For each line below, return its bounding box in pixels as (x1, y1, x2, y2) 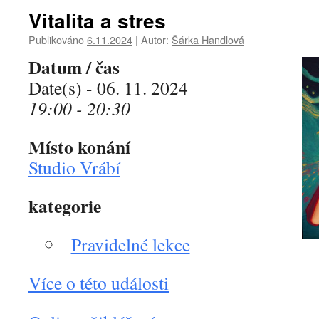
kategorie (28, 192, 101, 219)
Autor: (141, 32, 169, 47)
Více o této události (28, 271, 169, 295)
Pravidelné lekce (70, 232, 190, 256)
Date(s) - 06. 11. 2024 (28, 75, 188, 100)
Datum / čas (28, 53, 120, 80)
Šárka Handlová (172, 32, 244, 47)
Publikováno (28, 32, 84, 47)
